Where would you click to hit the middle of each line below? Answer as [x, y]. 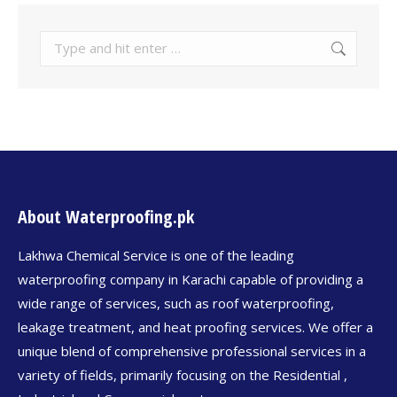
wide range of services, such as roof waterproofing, [176, 303]
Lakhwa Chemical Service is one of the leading [156, 255]
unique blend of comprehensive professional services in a [192, 350]
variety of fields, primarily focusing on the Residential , [183, 374]
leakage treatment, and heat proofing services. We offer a [195, 327]
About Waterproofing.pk [106, 216]
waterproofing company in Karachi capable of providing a [191, 279]
